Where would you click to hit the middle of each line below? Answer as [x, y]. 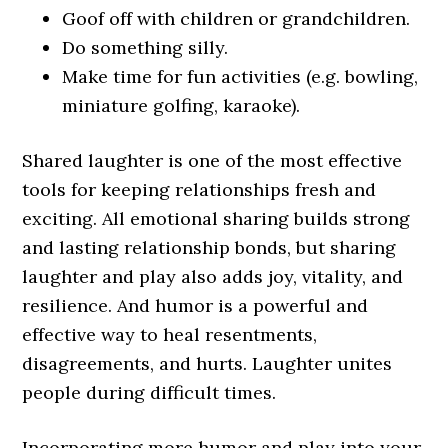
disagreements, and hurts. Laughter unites [207, 363]
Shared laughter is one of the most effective [212, 160]
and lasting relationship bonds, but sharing [209, 247]
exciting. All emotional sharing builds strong [216, 218]
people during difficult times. [149, 392]
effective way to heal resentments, [170, 334]
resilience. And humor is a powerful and [195, 305]
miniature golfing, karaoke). [181, 105]
